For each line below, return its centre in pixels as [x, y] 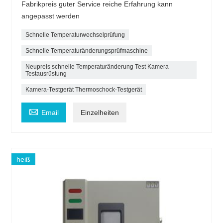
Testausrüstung [46, 74]
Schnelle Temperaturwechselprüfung [75, 35]
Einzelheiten [100, 113]
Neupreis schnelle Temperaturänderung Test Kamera [97, 67]
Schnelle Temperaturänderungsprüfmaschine [87, 51]
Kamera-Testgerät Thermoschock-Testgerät [84, 90]
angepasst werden [51, 16]
